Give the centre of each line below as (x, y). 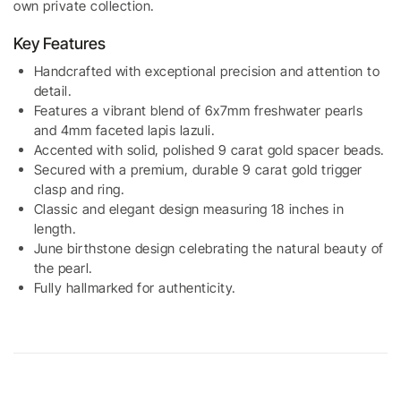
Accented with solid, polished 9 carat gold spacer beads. (209, 149)
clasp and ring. (79, 189)
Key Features (60, 44)
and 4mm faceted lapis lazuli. (124, 130)
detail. (52, 90)
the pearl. (63, 268)
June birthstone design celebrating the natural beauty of (209, 248)
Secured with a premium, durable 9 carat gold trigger (198, 169)
